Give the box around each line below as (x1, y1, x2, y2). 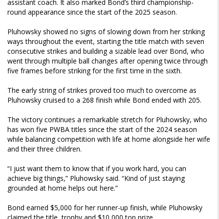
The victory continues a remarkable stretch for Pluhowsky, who (7, 115, 207, 125)
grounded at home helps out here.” (7, 183, 118, 193)
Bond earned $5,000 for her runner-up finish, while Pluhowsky (7, 203, 202, 213)
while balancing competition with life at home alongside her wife (7, 134, 210, 144)
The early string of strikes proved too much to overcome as (7, 86, 197, 95)
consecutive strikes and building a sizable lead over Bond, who (7, 46, 204, 56)
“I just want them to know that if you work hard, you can (7, 164, 186, 174)
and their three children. (7, 144, 82, 154)
